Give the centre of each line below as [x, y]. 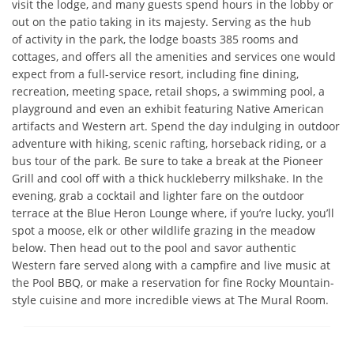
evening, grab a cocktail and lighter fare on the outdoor [158, 196]
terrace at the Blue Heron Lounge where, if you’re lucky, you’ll [173, 213]
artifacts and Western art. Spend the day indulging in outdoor [176, 126]
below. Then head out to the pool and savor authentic [154, 248]
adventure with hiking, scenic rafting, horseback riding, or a [169, 144]
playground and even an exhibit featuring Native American [168, 109]
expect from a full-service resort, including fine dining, [155, 74]
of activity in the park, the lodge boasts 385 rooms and [155, 40]
